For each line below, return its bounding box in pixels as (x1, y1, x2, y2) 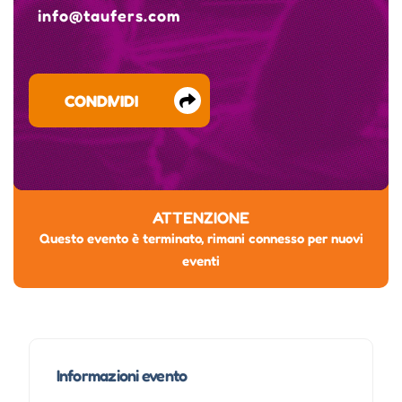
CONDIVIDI (64, 91, 138, 111)
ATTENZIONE (153, 207, 249, 228)
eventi (182, 252, 220, 270)
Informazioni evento (56, 365, 188, 386)
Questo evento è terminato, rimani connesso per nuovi (39, 230, 363, 248)
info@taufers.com (37, 5, 180, 26)
